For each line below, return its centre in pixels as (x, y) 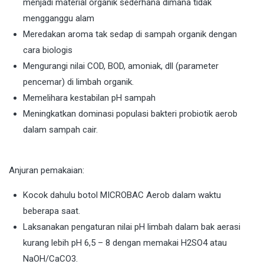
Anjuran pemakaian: (47, 171)
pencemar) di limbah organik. (78, 82)
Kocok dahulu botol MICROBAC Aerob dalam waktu (122, 195)
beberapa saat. (52, 211)
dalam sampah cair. (60, 130)
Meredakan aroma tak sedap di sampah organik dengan (130, 34)
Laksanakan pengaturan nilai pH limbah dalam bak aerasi (132, 227)
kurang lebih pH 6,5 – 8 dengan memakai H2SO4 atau (125, 243)
